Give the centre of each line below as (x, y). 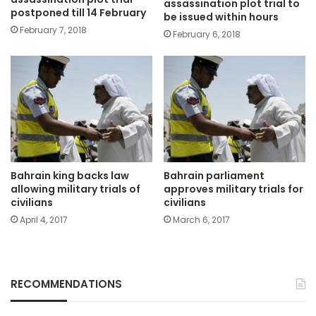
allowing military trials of (75, 189)
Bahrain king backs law (70, 176)
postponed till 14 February (78, 13)
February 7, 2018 (53, 30)
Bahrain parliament (214, 176)
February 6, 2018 (207, 35)
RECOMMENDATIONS (66, 284)
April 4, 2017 (44, 220)
